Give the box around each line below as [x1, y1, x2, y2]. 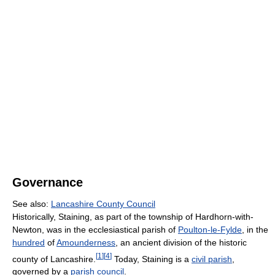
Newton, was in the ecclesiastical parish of [12, 224, 178, 234]
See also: [12, 198, 51, 209]
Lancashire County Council [51, 198, 155, 209]
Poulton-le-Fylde [178, 224, 242, 234]
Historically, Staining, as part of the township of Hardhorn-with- [12, 211, 254, 222]
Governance [12, 175, 83, 189]
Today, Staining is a [112, 254, 192, 264]
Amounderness [56, 237, 115, 247]
